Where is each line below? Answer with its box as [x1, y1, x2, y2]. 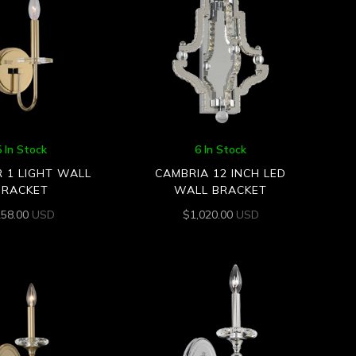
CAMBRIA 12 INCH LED [155, 165, 287, 180]
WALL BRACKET [174, 182, 268, 197]
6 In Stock [195, 141, 247, 157]
